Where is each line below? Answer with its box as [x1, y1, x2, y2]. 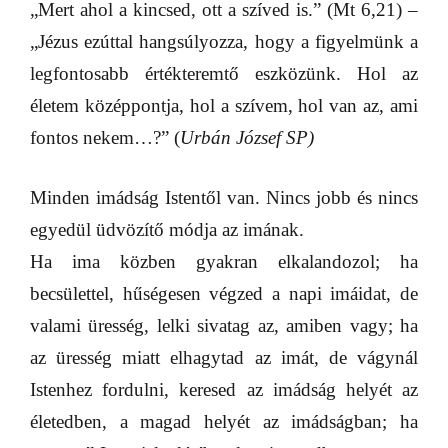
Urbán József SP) [180, 127, 314, 149]
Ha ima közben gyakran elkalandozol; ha [30, 251, 418, 273]
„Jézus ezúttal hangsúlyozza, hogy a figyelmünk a [30, 31, 418, 53]
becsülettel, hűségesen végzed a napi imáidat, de [30, 283, 418, 305]
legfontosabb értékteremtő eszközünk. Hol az [30, 63, 418, 85]
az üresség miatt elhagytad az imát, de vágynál [30, 347, 418, 369]
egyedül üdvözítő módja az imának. [30, 219, 304, 241]
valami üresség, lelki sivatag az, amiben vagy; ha [30, 315, 418, 337]
